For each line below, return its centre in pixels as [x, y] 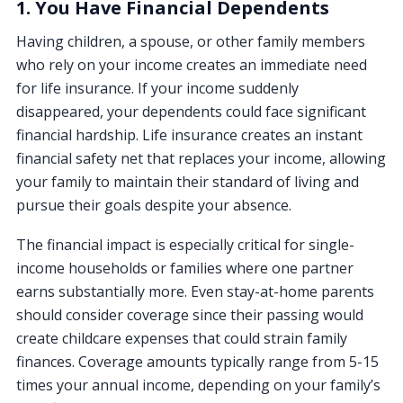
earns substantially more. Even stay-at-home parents [195, 291]
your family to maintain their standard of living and [188, 181]
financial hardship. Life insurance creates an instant [189, 134]
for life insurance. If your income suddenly [157, 88]
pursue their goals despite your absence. [154, 205]
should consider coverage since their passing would [190, 314]
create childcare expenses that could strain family [182, 338]
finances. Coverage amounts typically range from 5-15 [197, 361]
